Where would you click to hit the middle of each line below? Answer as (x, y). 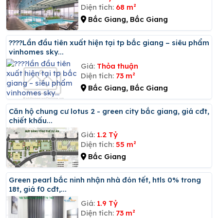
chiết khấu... (31, 120)
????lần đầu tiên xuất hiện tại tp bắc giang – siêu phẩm (18, 42)
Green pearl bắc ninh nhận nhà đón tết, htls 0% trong (12, 180)
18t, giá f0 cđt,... (38, 189)
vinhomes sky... (36, 52)
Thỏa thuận (117, 66)
